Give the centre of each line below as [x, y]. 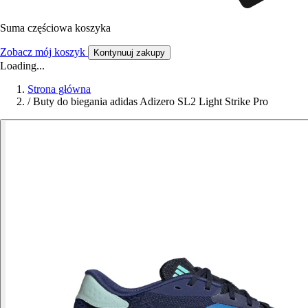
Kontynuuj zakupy [129, 52]
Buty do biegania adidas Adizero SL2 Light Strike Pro [151, 101]
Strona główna [59, 89]
